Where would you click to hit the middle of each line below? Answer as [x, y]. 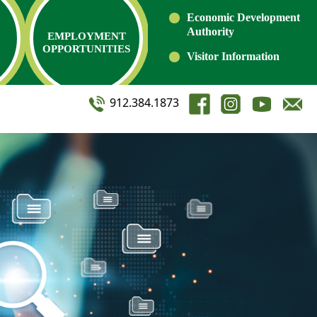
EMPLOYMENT [86, 36]
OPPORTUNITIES [87, 49]
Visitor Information [233, 56]
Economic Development [243, 17]
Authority [211, 31]
